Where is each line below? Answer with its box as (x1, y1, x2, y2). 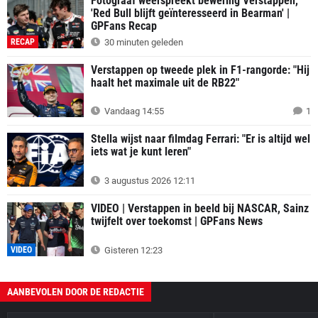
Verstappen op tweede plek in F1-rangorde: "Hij (91, 62, 309, 77)
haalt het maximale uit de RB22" (91, 75, 239, 89)
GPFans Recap (91, 18, 157, 33)
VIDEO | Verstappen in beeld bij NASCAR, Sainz (91, 201, 309, 215)
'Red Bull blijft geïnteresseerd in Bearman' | (91, 6, 290, 20)
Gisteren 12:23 (102, 244, 163, 256)
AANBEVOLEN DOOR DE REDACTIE (7, 285, 144, 297)
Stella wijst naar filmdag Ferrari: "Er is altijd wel (91, 132, 310, 146)
